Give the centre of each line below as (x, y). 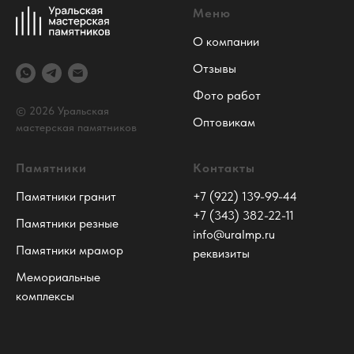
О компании (226, 41)
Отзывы (215, 68)
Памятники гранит (66, 197)
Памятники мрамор (70, 250)
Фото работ (227, 95)
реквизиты (221, 254)
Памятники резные (67, 224)
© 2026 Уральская (62, 111)
